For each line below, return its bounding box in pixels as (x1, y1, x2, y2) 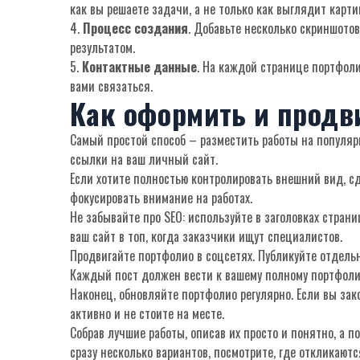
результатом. (70, 38, 135, 57)
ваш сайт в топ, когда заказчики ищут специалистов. (70, 227, 342, 246)
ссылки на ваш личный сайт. (70, 149, 218, 169)
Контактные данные (82, 57, 197, 76)
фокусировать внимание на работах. (70, 188, 252, 207)
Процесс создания (83, 18, 188, 38)
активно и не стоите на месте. (70, 304, 224, 323)
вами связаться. (70, 76, 153, 96)
